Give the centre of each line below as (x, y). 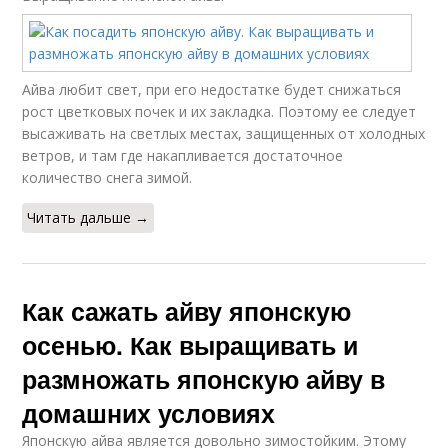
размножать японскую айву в (204, 379)
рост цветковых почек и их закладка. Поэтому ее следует (219, 111)
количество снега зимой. (107, 177)
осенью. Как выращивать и (190, 345)
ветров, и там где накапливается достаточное (183, 155)
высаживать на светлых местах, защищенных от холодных (224, 133)
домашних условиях (149, 413)
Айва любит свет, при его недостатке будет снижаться (212, 89)
